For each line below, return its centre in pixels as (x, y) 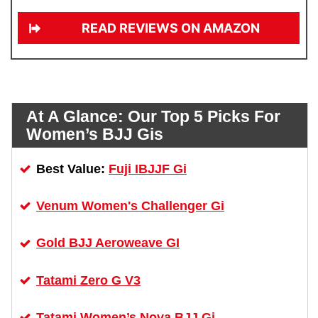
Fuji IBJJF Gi (148, 169)
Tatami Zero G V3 (88, 280)
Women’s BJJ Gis (95, 134)
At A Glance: (77, 116)
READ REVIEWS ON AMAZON (170, 28)
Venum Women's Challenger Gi (130, 206)
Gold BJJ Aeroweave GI (108, 243)
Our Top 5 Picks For (204, 116)
